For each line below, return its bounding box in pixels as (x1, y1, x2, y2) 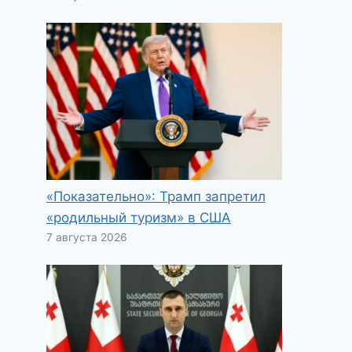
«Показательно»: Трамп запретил (46, 188, 266, 204)
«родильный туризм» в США (46, 209, 232, 225)
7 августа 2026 (46, 230, 128, 244)
